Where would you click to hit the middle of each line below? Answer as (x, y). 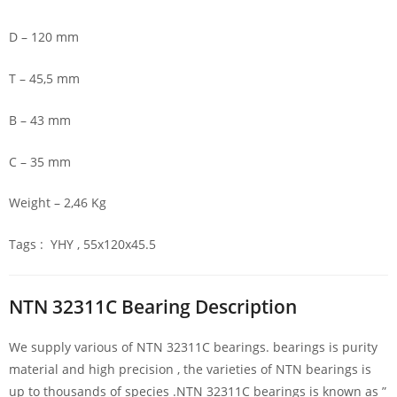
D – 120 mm (44, 36)
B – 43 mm (40, 120)
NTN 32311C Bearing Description (153, 307)
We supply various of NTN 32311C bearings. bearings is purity (193, 347)
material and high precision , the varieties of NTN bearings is (190, 370)
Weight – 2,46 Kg (58, 203)
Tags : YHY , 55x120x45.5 (82, 245)
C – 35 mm (40, 161)
